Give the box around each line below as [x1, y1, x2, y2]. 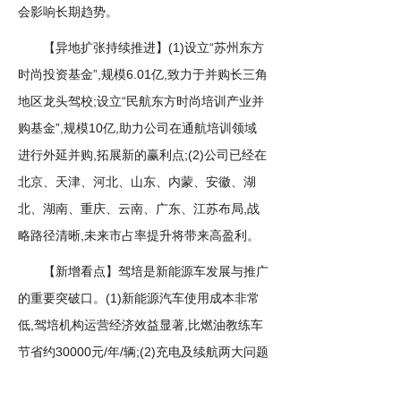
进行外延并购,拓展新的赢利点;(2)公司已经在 [18, 148, 267, 162]
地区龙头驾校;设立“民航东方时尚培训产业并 [18, 94, 264, 108]
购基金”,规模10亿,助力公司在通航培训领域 [18, 121, 257, 135]
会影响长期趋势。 [18, 4, 118, 19]
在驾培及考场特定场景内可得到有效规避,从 [18, 371, 260, 386]
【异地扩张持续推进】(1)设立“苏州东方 [18, 40, 264, 55]
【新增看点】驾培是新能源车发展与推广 [18, 264, 269, 278]
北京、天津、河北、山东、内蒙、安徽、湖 [18, 175, 256, 189]
